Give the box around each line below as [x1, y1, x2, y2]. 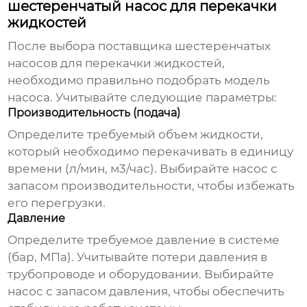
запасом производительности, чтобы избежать [8, 179, 295, 193]
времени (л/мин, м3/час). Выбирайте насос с [8, 162, 278, 176]
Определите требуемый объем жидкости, [8, 127, 264, 142]
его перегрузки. [8, 196, 106, 210]
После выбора [8, 39, 99, 53]
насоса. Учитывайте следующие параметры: [8, 90, 278, 105]
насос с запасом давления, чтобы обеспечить [8, 284, 285, 299]
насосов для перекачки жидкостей [8, 56, 223, 71]
